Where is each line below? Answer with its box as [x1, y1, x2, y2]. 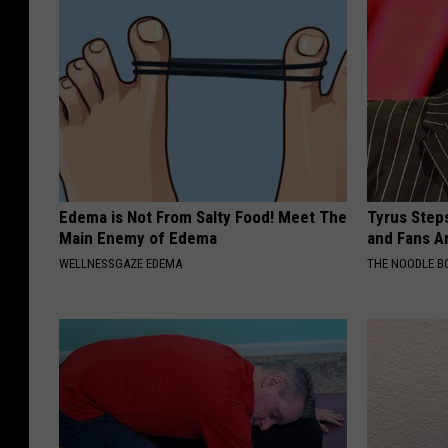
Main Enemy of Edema [59, 227, 217, 248]
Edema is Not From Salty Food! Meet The [59, 206, 347, 227]
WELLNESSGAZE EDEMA [59, 255, 182, 271]
